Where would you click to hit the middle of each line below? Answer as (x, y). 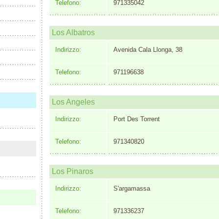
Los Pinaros (73, 172)
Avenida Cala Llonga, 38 (148, 49)
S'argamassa (131, 188)
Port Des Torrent (136, 119)
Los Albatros (73, 33)
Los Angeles (73, 102)
